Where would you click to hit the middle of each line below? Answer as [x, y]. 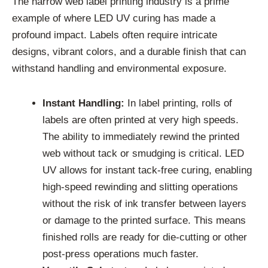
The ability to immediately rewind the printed [141, 137]
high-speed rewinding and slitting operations [140, 187]
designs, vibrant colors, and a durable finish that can [129, 52]
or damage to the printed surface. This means [144, 221]
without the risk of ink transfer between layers [144, 204]
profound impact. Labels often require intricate [115, 35]
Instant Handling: [83, 103]
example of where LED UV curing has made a [114, 19]
